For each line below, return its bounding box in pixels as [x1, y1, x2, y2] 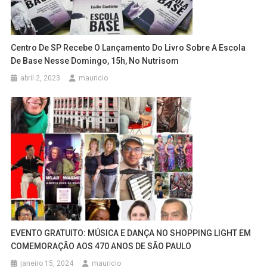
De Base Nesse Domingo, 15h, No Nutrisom [11, 55, 179, 66]
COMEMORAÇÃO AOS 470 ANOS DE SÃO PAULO [11, 241, 192, 251]
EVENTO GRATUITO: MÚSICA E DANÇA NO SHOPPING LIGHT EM [11, 228, 252, 238]
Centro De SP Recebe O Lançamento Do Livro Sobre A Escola [11, 42, 246, 52]
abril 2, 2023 [20, 73, 61, 82]
